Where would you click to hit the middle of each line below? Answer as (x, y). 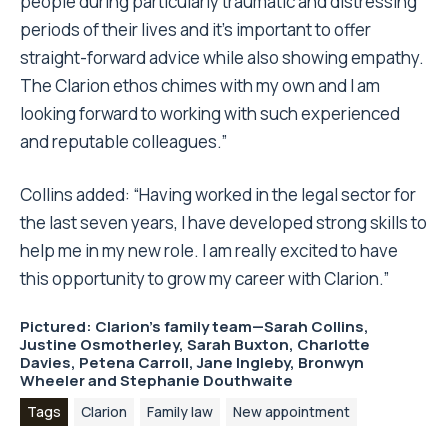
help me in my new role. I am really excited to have (209, 251)
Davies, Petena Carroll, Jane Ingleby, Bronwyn (192, 363)
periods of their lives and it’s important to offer (195, 30)
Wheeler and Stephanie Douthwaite (156, 381)
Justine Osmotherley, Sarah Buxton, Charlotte (195, 345)
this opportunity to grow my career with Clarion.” (204, 279)
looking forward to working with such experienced (210, 114)
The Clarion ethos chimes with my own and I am (200, 86)
